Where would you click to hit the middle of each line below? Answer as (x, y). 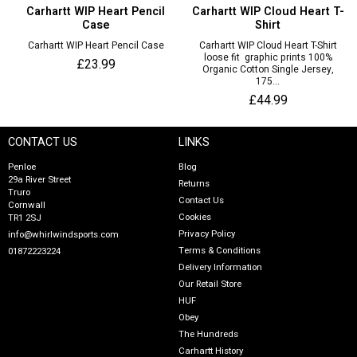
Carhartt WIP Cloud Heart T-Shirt (268, 45)
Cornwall (27, 205)
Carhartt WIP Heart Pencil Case (96, 45)
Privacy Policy (207, 233)
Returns (194, 183)
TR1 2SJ (25, 218)
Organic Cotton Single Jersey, (268, 69)
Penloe (22, 167)
